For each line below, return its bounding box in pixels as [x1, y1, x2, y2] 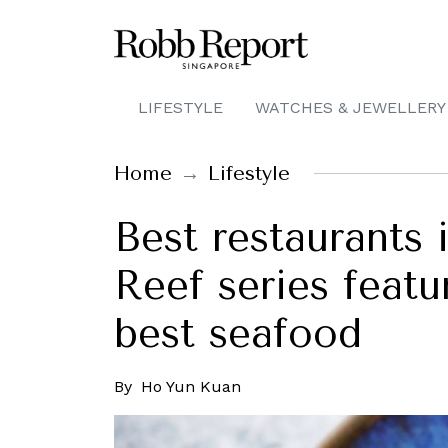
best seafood [114, 310, 362, 357]
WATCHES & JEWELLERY [255, 98, 446, 117]
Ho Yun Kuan [141, 377, 241, 396]
